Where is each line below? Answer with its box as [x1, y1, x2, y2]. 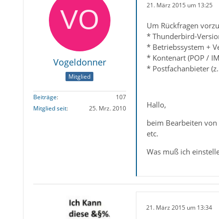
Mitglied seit [33, 104, 66, 113]
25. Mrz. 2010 [88, 104, 126, 113]
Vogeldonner [53, 56, 106, 68]
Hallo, [146, 100, 166, 109]
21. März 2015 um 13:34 [146, 203, 212, 212]
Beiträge [33, 93, 57, 102]
